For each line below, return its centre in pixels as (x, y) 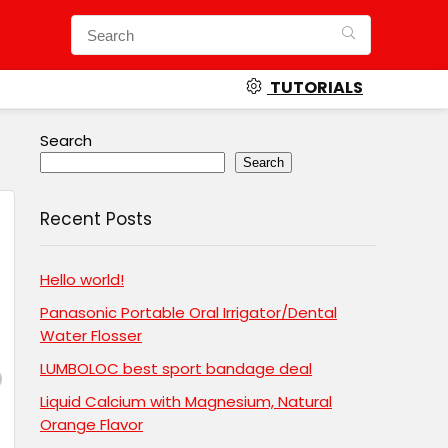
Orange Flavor (91, 424)
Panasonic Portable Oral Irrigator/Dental (188, 312)
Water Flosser (91, 335)
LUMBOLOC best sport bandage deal (176, 368)
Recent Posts (96, 219)
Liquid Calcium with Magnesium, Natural (186, 401)
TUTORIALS (315, 87)
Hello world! (82, 279)
